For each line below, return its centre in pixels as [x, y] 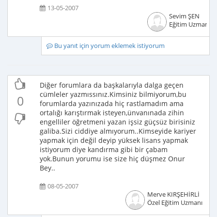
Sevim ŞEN [184, 16]
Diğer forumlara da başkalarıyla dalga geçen [112, 85]
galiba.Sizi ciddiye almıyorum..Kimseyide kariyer [118, 131]
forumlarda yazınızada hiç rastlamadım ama [112, 103]
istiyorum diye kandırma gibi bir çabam [104, 149]
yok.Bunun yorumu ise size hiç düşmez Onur [112, 159]
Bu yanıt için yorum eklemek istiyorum [108, 46]
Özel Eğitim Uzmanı [175, 203]
